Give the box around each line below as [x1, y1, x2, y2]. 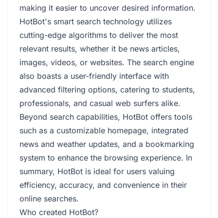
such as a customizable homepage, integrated [19, 126, 188, 135]
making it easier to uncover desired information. [19, 3, 196, 13]
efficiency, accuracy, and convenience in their [19, 180, 187, 190]
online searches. [19, 194, 79, 203]
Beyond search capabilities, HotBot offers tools [19, 112, 192, 122]
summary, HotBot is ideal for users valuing [19, 166, 175, 176]
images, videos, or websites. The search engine [19, 57, 194, 67]
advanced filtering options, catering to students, [19, 85, 195, 94]
